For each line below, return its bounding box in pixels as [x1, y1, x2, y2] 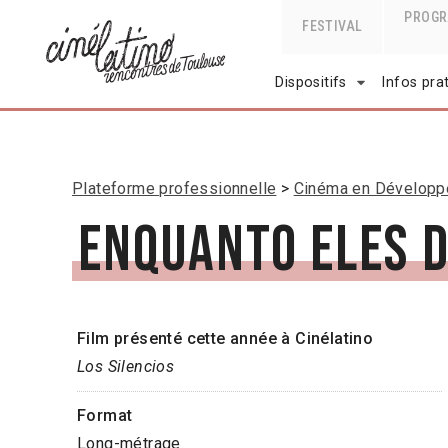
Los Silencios [77, 357, 175, 377]
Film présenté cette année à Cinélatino [77, 329, 374, 349]
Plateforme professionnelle [72, 179, 277, 199]
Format [77, 406, 133, 426]
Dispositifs [275, 73, 347, 91]
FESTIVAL [302, 18, 363, 34]
